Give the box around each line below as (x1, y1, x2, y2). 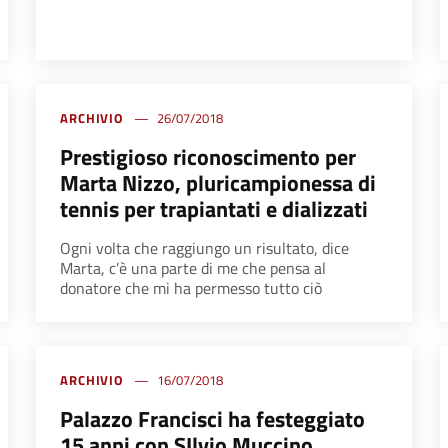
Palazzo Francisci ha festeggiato (59, 402, 365, 437)
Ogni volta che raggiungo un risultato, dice (59, 236, 349, 261)
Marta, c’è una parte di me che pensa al (59, 256, 326, 281)
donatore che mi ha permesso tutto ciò (59, 276, 322, 301)
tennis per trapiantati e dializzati (59, 192, 368, 227)
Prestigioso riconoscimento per (59, 140, 356, 175)
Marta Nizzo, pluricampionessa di (59, 166, 376, 201)
